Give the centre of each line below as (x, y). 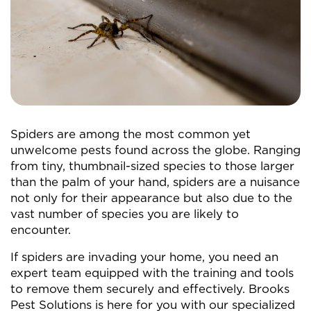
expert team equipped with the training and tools (152, 273)
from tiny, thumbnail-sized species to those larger (152, 166)
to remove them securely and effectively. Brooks (150, 289)
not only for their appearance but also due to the (151, 198)
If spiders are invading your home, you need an (144, 257)
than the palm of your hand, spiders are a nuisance (155, 182)
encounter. (41, 230)
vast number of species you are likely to (125, 214)
